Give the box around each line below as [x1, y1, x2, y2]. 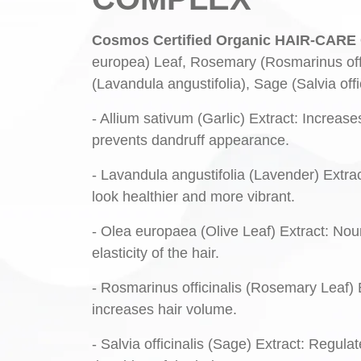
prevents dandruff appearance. [92, 132, 289, 148]
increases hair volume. [92, 301, 237, 317]
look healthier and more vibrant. [92, 189, 295, 205]
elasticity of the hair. [92, 245, 219, 261]
